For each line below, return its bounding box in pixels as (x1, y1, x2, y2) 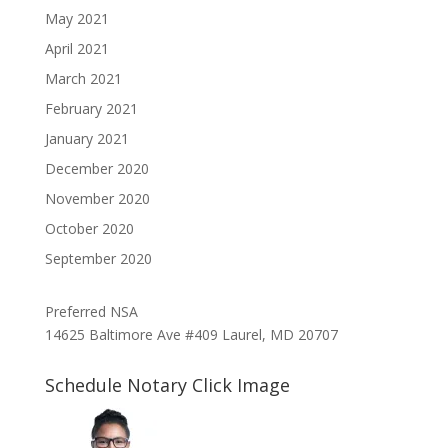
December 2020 (44, 159, 149, 178)
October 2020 (44, 219, 134, 238)
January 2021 (44, 129, 129, 148)
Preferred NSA (44, 302, 138, 321)
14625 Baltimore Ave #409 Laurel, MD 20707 (44, 325, 338, 344)
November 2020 (44, 189, 150, 208)
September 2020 (44, 249, 152, 268)
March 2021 (44, 69, 122, 88)
